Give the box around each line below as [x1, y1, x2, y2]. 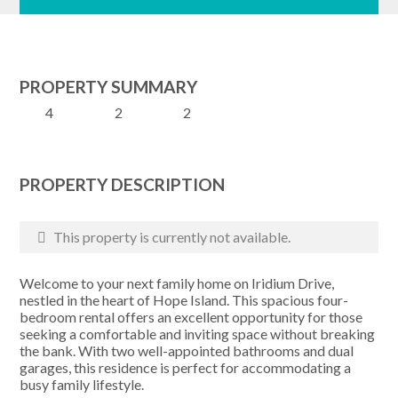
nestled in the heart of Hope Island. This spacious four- [20, 291, 349, 308]
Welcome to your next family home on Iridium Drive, [20, 275, 335, 291]
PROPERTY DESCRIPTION [20, 174, 226, 195]
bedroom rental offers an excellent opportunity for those [20, 308, 363, 325]
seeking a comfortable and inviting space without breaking [20, 325, 376, 342]
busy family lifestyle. [20, 376, 145, 393]
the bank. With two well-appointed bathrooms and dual [20, 342, 354, 359]
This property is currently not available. [51, 228, 291, 245]
